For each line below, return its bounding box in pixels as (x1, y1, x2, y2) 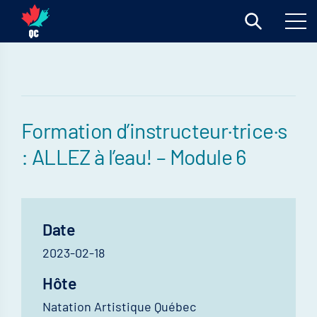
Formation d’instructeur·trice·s (21, 117, 287, 143)
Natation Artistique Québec (42, 299, 196, 314)
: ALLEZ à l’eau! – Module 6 (21, 144, 246, 169)
